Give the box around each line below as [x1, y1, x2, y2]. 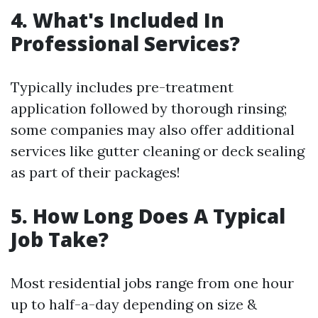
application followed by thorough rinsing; [11, 99, 287, 117]
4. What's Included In [11, 6, 224, 33]
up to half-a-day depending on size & [11, 295, 257, 313]
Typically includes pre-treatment [11, 78, 234, 96]
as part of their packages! [11, 163, 180, 181]
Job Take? [11, 226, 109, 253]
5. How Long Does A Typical [11, 202, 285, 229]
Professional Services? [11, 30, 240, 57]
